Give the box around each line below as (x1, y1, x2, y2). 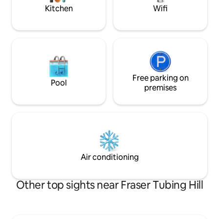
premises (144, 83, 176, 93)
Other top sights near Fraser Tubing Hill (16, 178, 203, 193)
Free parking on (132, 73, 189, 84)
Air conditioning (80, 152, 139, 163)
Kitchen (44, 3, 73, 14)
